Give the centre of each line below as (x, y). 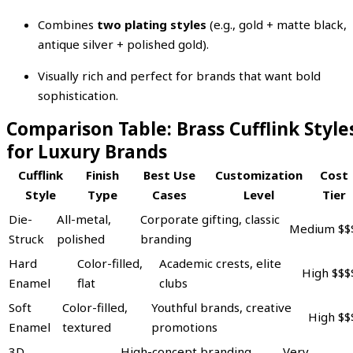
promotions (184, 327)
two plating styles (152, 25)
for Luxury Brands (87, 152)
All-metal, (84, 219)
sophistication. (78, 96)
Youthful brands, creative (221, 308)
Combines (67, 25)
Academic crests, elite (220, 264)
